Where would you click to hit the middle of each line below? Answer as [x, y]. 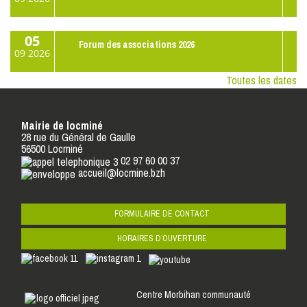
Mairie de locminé [62, 126]
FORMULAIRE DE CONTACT [162, 213]
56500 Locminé [52, 149]
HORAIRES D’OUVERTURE [162, 238]
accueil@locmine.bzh [122, 173]
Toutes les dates [261, 81]
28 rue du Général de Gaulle [78, 137]
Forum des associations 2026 [137, 45]
